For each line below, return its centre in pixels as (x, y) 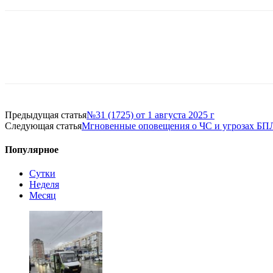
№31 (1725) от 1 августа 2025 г (151, 115)
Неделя (44, 185)
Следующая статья (43, 126)
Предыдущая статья (46, 115)
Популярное (32, 150)
